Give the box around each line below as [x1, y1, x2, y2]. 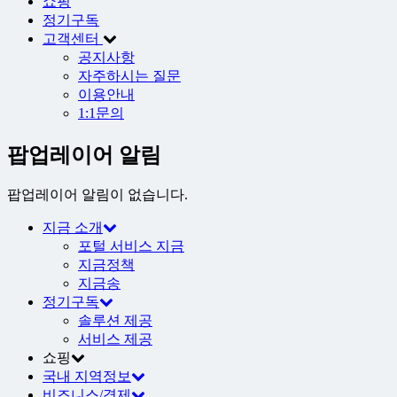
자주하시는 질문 [78, 67, 181, 83]
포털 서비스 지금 [78, 238, 184, 254]
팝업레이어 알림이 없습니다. [7, 187, 188, 203]
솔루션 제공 [78, 313, 152, 329]
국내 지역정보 [43, 369, 131, 385]
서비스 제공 [78, 331, 152, 347]
